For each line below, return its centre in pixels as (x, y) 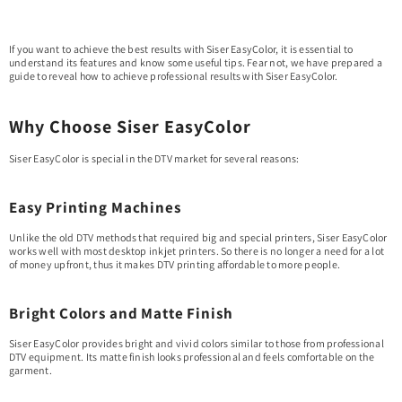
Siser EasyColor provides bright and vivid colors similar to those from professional (197, 343)
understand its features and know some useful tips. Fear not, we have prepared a (196, 62)
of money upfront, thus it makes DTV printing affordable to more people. (175, 264)
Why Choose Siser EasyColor (130, 127)
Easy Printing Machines (97, 207)
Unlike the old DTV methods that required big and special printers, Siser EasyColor (198, 237)
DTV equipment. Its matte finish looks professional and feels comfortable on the (192, 357)
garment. (31, 370)
